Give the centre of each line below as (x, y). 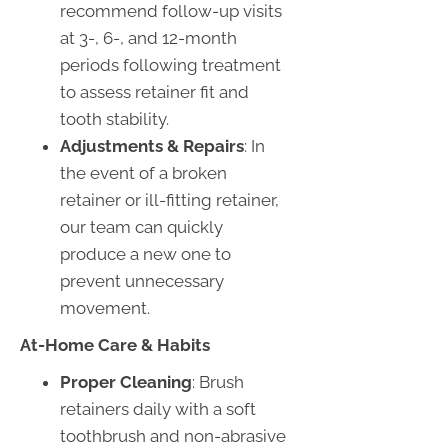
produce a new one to (145, 253)
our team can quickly (141, 226)
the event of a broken (143, 172)
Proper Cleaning (126, 381)
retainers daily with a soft (158, 408)
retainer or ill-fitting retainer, (169, 199)
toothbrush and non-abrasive (173, 435)
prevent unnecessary (142, 280)
